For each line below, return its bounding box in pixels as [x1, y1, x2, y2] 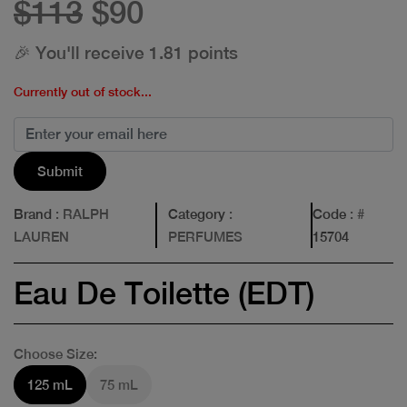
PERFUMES [168, 228, 243, 244]
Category [168, 205, 226, 222]
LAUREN [14, 228, 69, 244]
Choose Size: [14, 345, 97, 362]
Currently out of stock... [14, 84, 152, 99]
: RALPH [52, 205, 109, 222]
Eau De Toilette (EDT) [14, 274, 314, 312]
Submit [37, 163, 83, 179]
